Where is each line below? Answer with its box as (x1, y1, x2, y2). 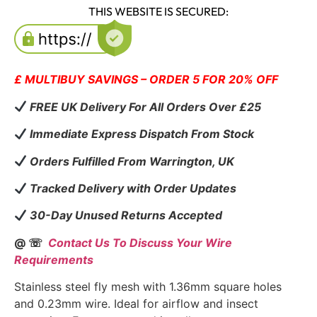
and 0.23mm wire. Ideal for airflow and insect (14, 296, 258, 311)
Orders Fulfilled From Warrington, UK (27, 154, 235, 168)
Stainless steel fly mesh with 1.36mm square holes (14, 279, 282, 294)
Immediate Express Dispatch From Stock (27, 127, 255, 142)
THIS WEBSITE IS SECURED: (88, 4, 229, 19)
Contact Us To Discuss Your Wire (48, 235, 232, 250)
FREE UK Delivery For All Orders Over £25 (27, 99, 265, 114)
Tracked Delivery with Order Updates (27, 181, 237, 195)
